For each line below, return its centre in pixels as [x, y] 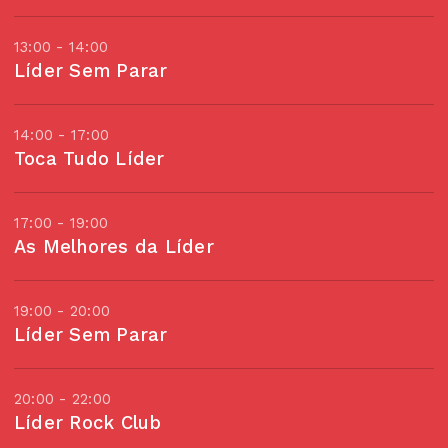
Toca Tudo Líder [89, 158]
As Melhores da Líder [114, 246]
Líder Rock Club [88, 422]
